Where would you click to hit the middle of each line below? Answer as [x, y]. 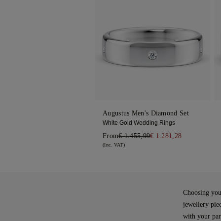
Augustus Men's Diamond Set [146, 113]
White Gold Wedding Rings [139, 123]
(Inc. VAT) [114, 145]
